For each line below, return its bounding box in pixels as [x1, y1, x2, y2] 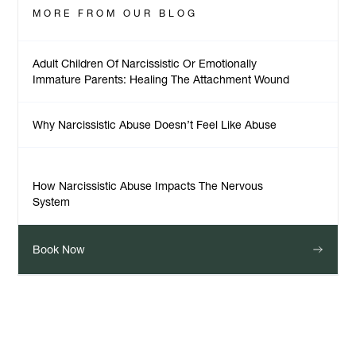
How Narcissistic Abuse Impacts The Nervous [33, 180, 264, 192]
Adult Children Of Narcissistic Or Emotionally [33, 57, 257, 70]
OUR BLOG [123, 8, 199, 19]
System [33, 195, 71, 208]
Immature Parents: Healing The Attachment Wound [33, 73, 290, 86]
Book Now [33, 243, 86, 256]
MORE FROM [33, 8, 118, 19]
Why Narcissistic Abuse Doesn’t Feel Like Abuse [33, 118, 277, 131]
